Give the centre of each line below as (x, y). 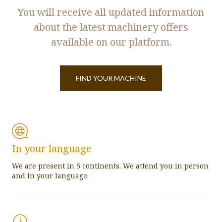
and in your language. (50, 176)
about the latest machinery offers (111, 27)
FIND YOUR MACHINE (111, 78)
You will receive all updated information (111, 12)
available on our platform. (111, 42)
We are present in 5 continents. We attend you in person (110, 166)
